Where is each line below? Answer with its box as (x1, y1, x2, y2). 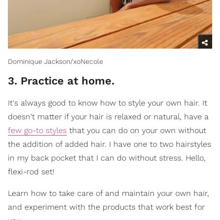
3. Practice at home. (8, 75, 114, 87)
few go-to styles (8, 126, 67, 136)
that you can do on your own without (67, 126, 206, 136)
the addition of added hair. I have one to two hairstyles (8, 139, 211, 149)
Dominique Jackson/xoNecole (8, 57, 103, 66)
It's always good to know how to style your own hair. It (8, 98, 207, 108)
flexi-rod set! (8, 167, 55, 177)
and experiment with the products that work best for (8, 202, 205, 212)
